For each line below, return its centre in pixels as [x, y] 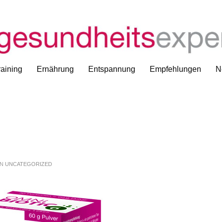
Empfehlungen [175, 69]
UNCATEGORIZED [28, 164]
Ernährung [55, 69]
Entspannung [111, 69]
